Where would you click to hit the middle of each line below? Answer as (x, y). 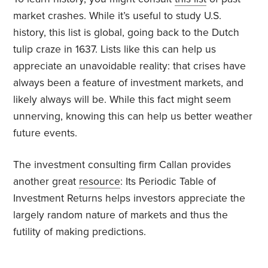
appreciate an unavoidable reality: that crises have (130, 66)
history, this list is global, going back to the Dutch (127, 33)
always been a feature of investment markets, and (129, 83)
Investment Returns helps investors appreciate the (130, 199)
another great (46, 182)
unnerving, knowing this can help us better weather (133, 117)
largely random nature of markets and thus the (121, 215)
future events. (45, 133)
